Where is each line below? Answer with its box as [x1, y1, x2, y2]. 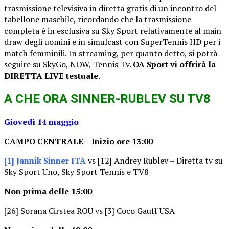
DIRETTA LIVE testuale [4, 70, 98, 81]
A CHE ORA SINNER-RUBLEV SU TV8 [4, 91, 211, 106]
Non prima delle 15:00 [4, 185, 92, 197]
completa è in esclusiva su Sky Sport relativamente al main [4, 25, 221, 36]
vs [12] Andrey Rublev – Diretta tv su [86, 154, 223, 166]
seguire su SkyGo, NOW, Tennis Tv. [4, 58, 133, 70]
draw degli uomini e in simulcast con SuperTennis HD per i [4, 36, 220, 48]
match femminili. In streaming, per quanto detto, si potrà [4, 47, 217, 59]
